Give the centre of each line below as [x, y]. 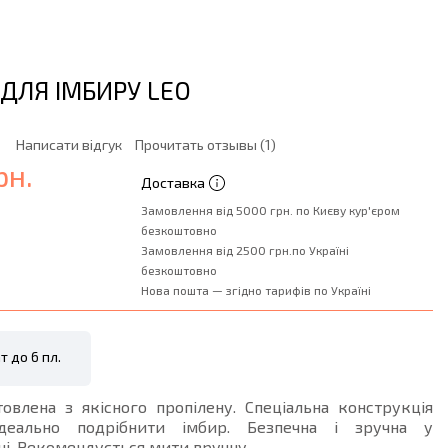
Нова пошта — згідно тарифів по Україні [255, 290]
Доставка [172, 182]
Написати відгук [69, 144]
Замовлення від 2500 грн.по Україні [244, 250]
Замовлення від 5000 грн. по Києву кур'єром [270, 210]
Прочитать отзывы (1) [205, 144]
